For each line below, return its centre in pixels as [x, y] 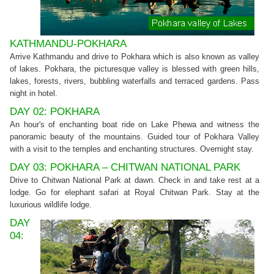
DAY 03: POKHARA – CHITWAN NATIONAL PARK [125, 168]
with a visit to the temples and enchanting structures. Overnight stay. [131, 149]
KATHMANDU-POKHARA [68, 44]
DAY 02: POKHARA [54, 112]
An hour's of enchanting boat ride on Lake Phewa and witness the [134, 125]
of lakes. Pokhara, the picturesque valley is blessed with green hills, [134, 69]
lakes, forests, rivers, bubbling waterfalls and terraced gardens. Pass [134, 81]
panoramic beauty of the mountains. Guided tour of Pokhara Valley [134, 137]
